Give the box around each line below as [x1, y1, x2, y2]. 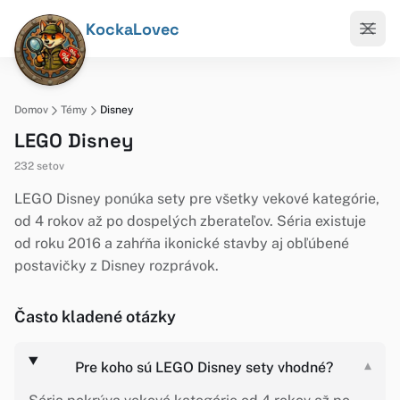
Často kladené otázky [14, 307, 176, 326]
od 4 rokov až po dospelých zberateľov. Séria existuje [14, 212, 366, 229]
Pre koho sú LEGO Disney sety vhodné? [74, 359, 333, 376]
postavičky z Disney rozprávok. [14, 257, 219, 274]
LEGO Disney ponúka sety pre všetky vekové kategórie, [14, 190, 379, 207]
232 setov [14, 160, 64, 172]
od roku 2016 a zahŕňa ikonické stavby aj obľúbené [14, 235, 349, 252]
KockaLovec [86, 18, 179, 39]
